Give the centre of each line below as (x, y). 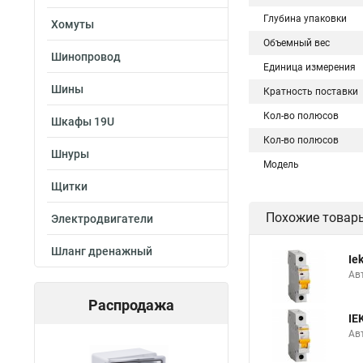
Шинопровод (86, 57)
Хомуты (73, 24)
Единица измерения (310, 67)
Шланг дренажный (102, 251)
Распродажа (131, 305)
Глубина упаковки (305, 19)
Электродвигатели (102, 219)
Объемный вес (297, 43)
